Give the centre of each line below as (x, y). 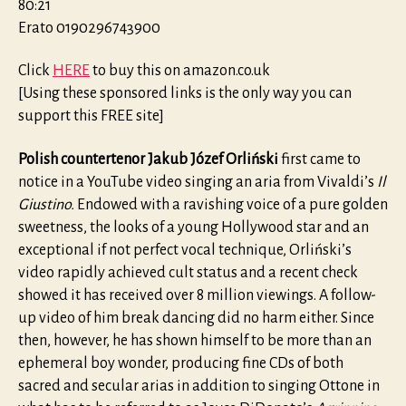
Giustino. (48, 204)
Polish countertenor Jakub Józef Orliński (148, 159)
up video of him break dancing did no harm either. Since (196, 318)
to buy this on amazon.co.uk (180, 71)
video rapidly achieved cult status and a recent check (188, 272)
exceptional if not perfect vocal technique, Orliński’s (185, 250)
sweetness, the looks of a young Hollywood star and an (193, 227)
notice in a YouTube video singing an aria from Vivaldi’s (198, 182)
